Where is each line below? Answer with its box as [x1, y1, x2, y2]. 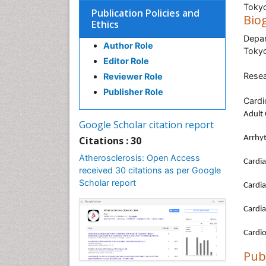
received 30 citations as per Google [79, 165, 221, 175]
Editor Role [103, 56, 149, 66]
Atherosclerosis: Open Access [79, 153, 200, 163]
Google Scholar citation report [79, 118, 214, 131]
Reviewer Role [103, 71, 163, 81]
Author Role [103, 40, 153, 50]
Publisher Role [103, 87, 163, 97]
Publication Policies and [91, 7, 199, 20]
